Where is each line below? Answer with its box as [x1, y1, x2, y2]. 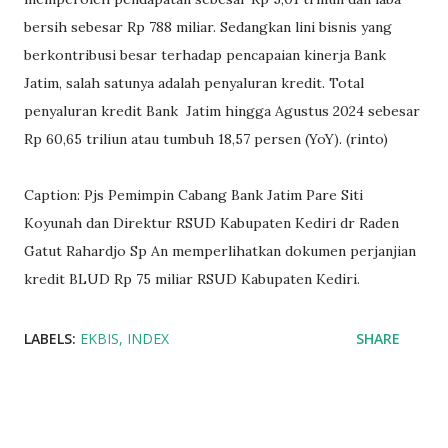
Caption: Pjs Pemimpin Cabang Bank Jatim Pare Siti [24, 185, 363, 204]
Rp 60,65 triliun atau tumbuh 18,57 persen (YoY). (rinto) [24, 129, 388, 148]
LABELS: [24, 328, 76, 348]
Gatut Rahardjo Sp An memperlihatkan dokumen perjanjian [24, 241, 416, 260]
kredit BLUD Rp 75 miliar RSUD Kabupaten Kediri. [24, 269, 364, 288]
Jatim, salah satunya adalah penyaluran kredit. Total [24, 73, 364, 92]
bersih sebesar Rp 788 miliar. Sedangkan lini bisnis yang [24, 17, 392, 36]
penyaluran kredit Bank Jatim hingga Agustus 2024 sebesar [24, 101, 420, 120]
